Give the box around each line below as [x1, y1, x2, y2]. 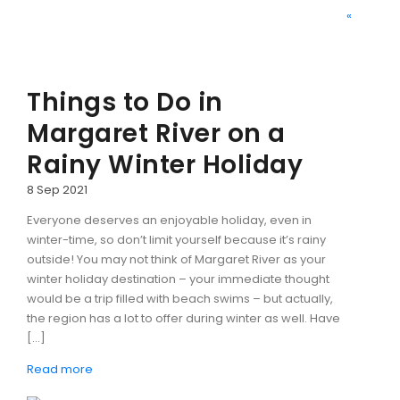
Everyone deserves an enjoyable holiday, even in [27, 212, 312, 229]
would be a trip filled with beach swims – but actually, [27, 290, 333, 307]
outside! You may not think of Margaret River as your [27, 251, 326, 268]
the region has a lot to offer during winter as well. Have [27, 310, 340, 327]
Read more [27, 361, 93, 378]
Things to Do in [27, 85, 223, 120]
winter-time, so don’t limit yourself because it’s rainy [27, 231, 326, 248]
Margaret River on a [27, 116, 286, 151]
